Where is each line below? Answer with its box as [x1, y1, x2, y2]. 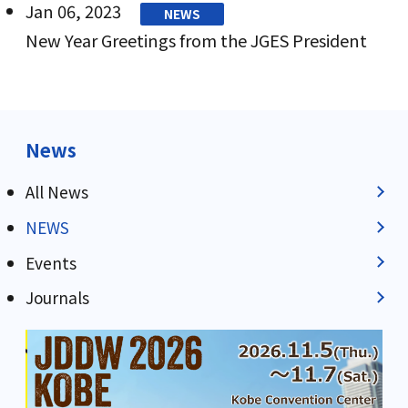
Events [25, 250, 76, 274]
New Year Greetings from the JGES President [25, 27, 367, 52]
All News [25, 180, 88, 203]
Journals [25, 286, 89, 310]
